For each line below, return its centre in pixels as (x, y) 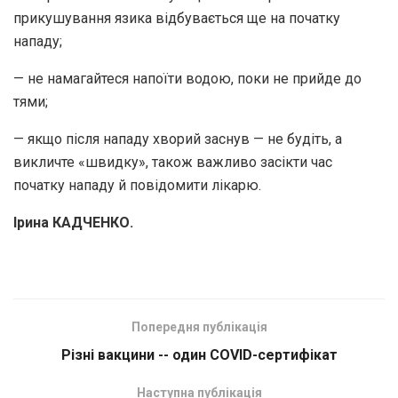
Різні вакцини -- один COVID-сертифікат (199, 354)
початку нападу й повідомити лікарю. (137, 185)
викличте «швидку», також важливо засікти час (173, 162)
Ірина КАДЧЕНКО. (73, 222)
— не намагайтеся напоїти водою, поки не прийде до (187, 78)
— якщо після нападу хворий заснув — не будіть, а (178, 139)
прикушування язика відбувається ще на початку (177, 18)
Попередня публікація (199, 326)
